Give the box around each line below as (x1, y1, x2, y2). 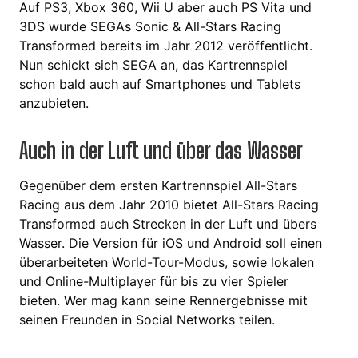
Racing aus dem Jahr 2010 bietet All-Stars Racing (19, 196, 319, 213)
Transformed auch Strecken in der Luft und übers (19, 215, 316, 232)
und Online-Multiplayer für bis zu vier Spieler (19, 272, 288, 289)
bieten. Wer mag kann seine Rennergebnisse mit (19, 292, 308, 308)
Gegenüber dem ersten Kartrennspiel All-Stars (19, 177, 297, 193)
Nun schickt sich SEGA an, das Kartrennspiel (19, 56, 288, 73)
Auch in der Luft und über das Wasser (19, 136, 303, 164)
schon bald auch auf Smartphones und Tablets (19, 75, 300, 92)
